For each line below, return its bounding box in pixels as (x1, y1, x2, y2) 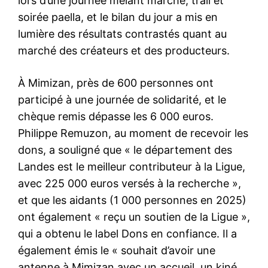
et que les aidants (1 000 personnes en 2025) (18, 194, 246, 207)
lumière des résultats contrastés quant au (18, 28, 227, 41)
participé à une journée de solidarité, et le (18, 93, 226, 106)
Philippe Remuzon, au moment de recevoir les (18, 127, 248, 140)
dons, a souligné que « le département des (18, 144, 232, 157)
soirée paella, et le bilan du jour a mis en (18, 11, 218, 24)
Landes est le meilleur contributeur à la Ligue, (18, 160, 245, 173)
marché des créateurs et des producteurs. (18, 44, 230, 57)
